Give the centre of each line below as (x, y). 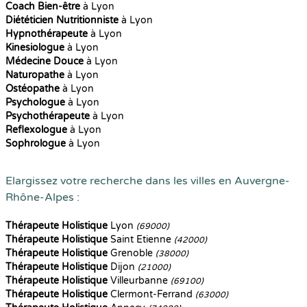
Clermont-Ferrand (151, 294)
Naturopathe (35, 75)
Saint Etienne (141, 240)
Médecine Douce (45, 61)
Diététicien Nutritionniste (62, 20)
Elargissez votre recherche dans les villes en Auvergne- (148, 181)
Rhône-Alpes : (42, 197)
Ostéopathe (33, 89)
